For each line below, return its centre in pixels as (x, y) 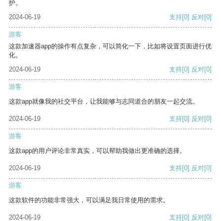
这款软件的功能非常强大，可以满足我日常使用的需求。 (89, 200)
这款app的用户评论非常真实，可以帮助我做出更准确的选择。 (97, 151)
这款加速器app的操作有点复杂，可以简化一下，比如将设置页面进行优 (110, 46)
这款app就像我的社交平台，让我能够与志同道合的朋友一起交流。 (104, 102)
